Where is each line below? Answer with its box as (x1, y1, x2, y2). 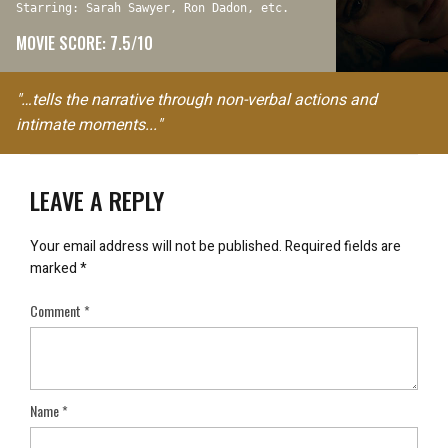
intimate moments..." (16, 112, 162, 137)
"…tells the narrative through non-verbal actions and (16, 87, 377, 112)
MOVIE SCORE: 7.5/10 (16, 30, 153, 55)
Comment (30, 299, 84, 321)
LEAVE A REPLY (30, 181, 164, 218)
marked (30, 257, 80, 279)
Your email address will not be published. (30, 235, 282, 257)
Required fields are (285, 235, 401, 257)
